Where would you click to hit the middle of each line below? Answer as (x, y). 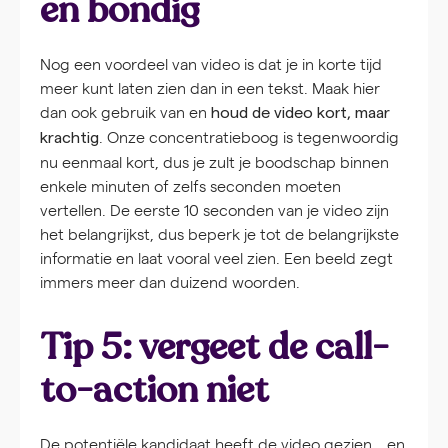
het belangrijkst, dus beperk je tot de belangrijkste (219, 234)
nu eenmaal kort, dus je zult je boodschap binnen (214, 162)
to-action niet (154, 390)
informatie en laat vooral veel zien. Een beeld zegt (216, 258)
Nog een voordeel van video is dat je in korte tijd (211, 64)
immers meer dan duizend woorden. (170, 282)
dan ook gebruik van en (125, 112)
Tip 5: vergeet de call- (214, 347)
